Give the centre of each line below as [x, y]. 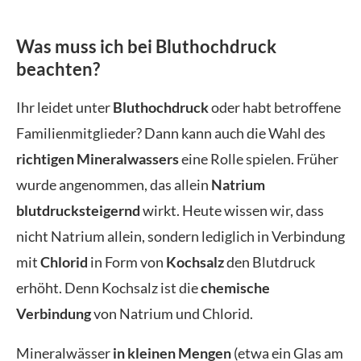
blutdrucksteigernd [78, 210]
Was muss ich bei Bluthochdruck [146, 46]
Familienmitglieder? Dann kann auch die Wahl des [171, 133]
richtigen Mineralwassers [98, 158]
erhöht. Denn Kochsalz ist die [108, 287]
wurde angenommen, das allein [114, 184]
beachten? [58, 68]
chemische [235, 287]
